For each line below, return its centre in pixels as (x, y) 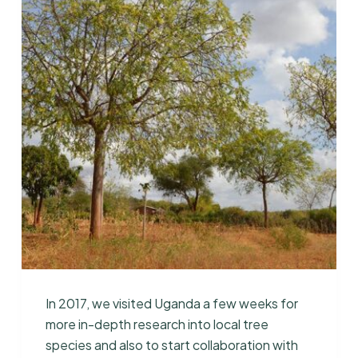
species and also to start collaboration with (171, 345)
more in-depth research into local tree (157, 324)
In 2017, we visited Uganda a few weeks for (171, 304)
